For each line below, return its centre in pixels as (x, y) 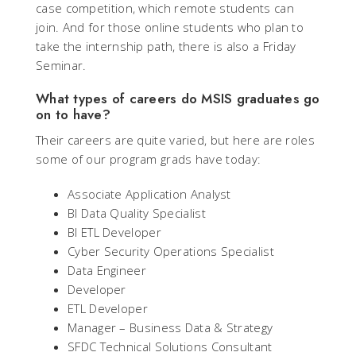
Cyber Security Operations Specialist (171, 252)
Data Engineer (107, 271)
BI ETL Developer (114, 232)
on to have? (73, 115)
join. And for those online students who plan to (170, 27)
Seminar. (61, 66)
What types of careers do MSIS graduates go (178, 99)
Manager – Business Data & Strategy (170, 328)
